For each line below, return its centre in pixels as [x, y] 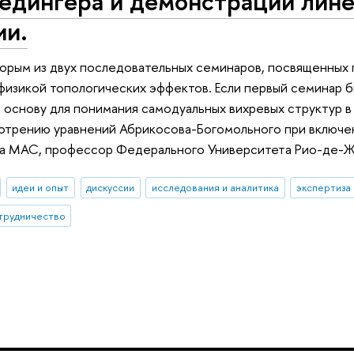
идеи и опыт [41, 188]
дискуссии [111, 188]
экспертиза [323, 188]
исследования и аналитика [216, 188]
